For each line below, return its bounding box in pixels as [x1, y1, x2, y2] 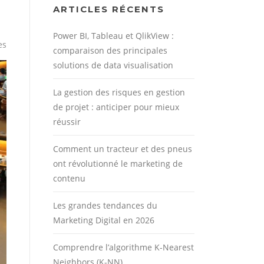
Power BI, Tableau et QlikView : [53, 29, 174, 41]
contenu [53, 172, 85, 184]
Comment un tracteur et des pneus [53, 143, 192, 154]
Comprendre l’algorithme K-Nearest [53, 241, 194, 253]
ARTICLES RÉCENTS [53, 3, 164, 15]
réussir [53, 115, 81, 127]
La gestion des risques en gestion [53, 86, 185, 98]
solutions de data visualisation [53, 59, 173, 71]
